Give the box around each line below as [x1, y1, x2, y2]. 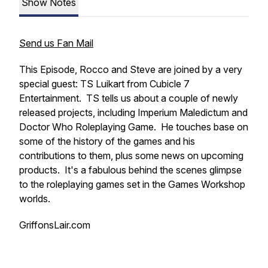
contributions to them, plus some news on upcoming [19, 150, 243, 162]
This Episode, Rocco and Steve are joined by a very [19, 63, 242, 75]
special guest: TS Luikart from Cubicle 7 [19, 78, 190, 90]
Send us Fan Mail [19, 37, 93, 49]
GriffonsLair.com [19, 219, 90, 231]
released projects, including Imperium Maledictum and [19, 106, 248, 118]
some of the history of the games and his [19, 135, 195, 147]
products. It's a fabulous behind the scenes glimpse [19, 164, 242, 176]
